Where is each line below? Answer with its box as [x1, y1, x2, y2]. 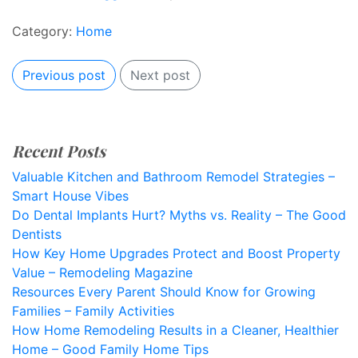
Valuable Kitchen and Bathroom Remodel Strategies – [12, 169, 335, 185]
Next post [130, 67, 190, 83]
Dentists [12, 226, 62, 242]
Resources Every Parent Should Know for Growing [12, 284, 316, 300]
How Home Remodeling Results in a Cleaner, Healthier [12, 322, 339, 338]
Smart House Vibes [12, 188, 129, 204]
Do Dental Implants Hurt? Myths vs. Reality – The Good [12, 207, 346, 223]
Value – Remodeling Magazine [12, 265, 193, 280]
